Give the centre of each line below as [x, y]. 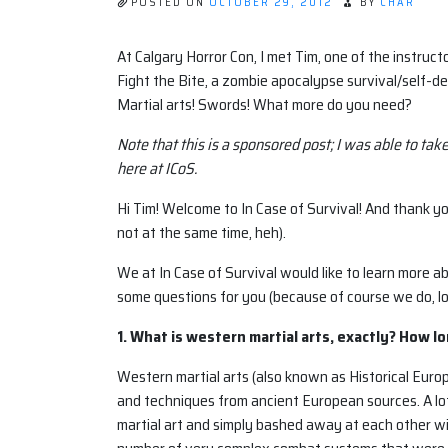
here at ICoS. [157, 169]
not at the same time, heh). [201, 233]
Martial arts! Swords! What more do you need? [264, 105]
